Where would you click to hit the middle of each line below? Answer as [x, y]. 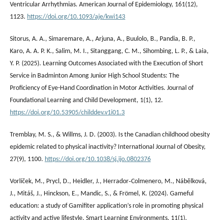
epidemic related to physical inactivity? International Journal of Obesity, [108, 147]
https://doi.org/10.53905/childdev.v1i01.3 [67, 112]
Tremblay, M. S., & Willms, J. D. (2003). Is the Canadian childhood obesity [110, 135]
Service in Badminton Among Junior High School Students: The [95, 76]
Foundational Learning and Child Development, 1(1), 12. [86, 100]
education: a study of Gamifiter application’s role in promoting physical [107, 206]
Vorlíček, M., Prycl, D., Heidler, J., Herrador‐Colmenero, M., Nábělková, [108, 181]
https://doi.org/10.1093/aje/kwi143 [76, 17]
